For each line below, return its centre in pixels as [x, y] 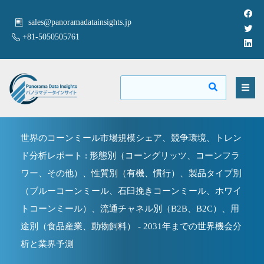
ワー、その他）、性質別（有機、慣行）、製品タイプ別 [131, 173]
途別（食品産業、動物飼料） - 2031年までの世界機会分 [131, 226]
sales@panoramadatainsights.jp [80, 22]
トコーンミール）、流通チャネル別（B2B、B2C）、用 [130, 208]
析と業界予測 [47, 244]
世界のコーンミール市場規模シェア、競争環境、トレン [131, 138]
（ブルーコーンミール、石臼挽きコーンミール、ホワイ [131, 191]
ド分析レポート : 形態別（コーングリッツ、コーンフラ [130, 155]
